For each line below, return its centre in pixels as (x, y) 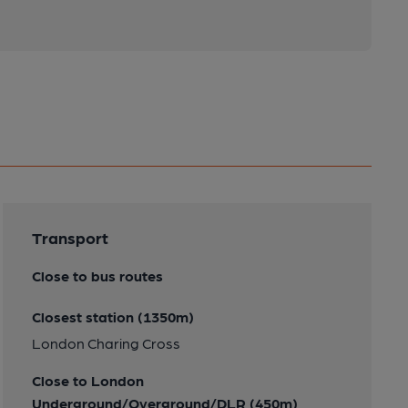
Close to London (87, 381)
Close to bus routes (97, 276)
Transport (70, 238)
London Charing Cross (106, 343)
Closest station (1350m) (112, 317)
